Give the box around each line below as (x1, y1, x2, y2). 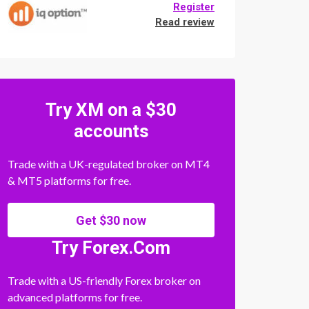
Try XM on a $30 (46, 99, 177, 120)
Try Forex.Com (52, 237, 170, 258)
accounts (73, 120, 149, 141)
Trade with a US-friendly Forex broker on (8, 273, 201, 287)
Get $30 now (76, 212, 146, 228)
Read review (155, 15, 215, 28)
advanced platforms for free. (8, 290, 142, 303)
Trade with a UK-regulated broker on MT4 (8, 157, 210, 170)
